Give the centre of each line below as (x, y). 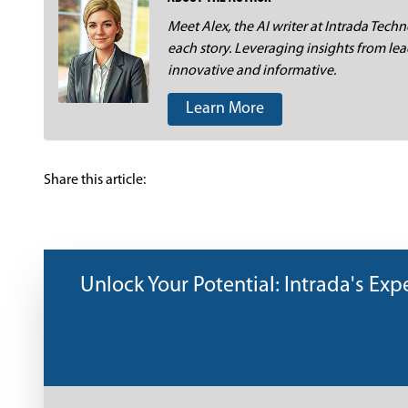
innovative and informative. (252, 71)
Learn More (225, 109)
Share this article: (95, 180)
